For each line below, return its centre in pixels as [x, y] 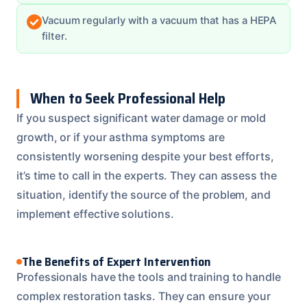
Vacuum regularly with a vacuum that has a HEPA [159, 20]
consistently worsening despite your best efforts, [146, 156]
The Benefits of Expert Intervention [117, 261]
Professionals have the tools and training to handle [149, 277]
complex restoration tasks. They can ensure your [144, 296]
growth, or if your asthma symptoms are [121, 137]
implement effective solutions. [95, 213]
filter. [54, 36]
